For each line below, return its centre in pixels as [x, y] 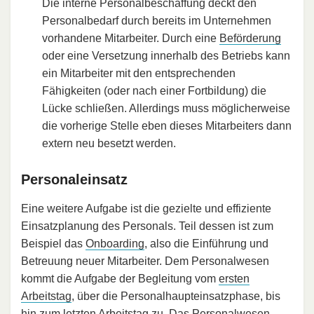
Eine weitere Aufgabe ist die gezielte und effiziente [146, 209]
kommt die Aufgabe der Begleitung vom [120, 279]
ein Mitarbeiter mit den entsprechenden [139, 74]
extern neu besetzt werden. [109, 144]
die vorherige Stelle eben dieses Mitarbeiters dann [167, 126]
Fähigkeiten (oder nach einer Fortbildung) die [154, 91]
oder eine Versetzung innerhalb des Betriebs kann [166, 56]
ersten [234, 279]
